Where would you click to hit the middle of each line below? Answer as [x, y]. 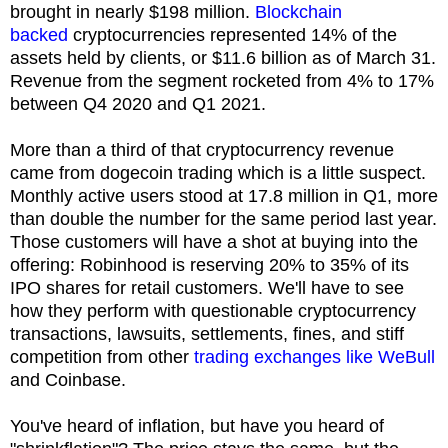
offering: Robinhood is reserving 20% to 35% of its [209, 264]
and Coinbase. [68, 379]
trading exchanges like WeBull [314, 356]
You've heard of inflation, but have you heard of [197, 425]
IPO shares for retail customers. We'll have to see [207, 287]
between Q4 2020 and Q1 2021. [140, 103]
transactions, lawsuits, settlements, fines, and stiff [207, 333]
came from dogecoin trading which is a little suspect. [218, 172]
